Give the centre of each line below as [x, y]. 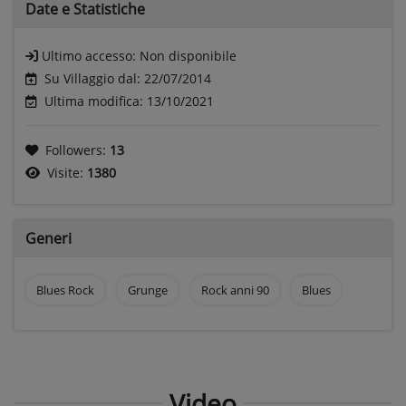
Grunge [147, 290]
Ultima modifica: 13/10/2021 [129, 101]
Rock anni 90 [235, 290]
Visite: [67, 172]
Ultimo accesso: [91, 55]
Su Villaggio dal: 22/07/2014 [128, 78]
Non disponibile [188, 55]
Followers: [77, 150]
